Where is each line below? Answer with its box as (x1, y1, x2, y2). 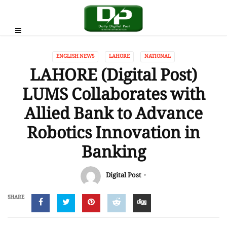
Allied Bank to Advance (24, 102, 203, 129)
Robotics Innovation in (27, 121, 200, 148)
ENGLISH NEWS (56, 52, 94, 61)
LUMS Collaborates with (22, 83, 205, 110)
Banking (81, 140, 146, 168)
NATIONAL (144, 52, 171, 61)
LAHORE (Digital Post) (30, 63, 197, 91)
